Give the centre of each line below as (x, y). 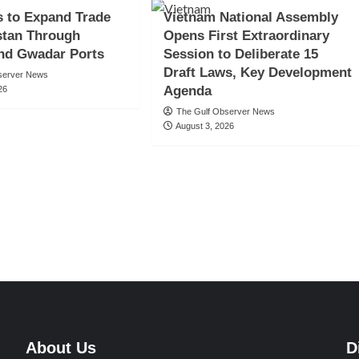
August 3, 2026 (204, 126)
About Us (61, 348)
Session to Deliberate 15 (240, 54)
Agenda (187, 91)
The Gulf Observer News (225, 112)
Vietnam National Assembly (250, 18)
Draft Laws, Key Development (257, 73)
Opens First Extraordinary (246, 36)
